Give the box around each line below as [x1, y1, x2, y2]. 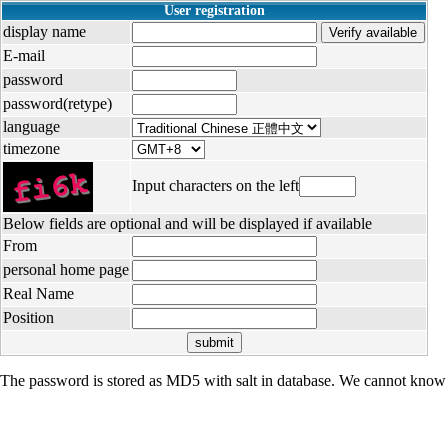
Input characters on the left [132, 177, 299, 194]
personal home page [3, 261, 129, 278]
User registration [163, 3, 265, 18]
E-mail [3, 47, 45, 64]
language [3, 118, 60, 135]
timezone [3, 140, 60, 157]
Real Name [3, 285, 74, 302]
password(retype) [3, 95, 112, 112]
